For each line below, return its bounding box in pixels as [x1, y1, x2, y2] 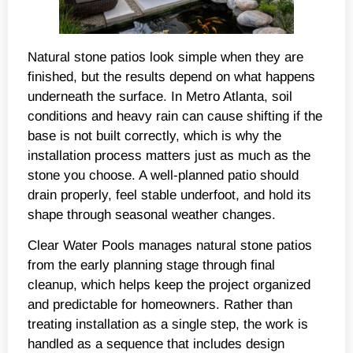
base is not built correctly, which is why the [28, 128, 281, 143]
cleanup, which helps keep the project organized [28, 277, 310, 293]
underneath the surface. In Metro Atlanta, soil [28, 88, 292, 104]
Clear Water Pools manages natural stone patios [28, 238, 312, 254]
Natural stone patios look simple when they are [28, 49, 303, 65]
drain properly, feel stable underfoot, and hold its [28, 187, 311, 203]
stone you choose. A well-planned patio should [28, 167, 299, 183]
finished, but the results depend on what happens [28, 69, 315, 84]
